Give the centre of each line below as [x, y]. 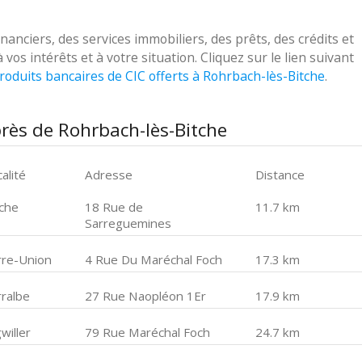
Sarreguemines [128, 223]
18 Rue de [114, 207]
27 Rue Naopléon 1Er [146, 296]
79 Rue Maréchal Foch [148, 332]
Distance [280, 175]
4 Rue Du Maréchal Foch [154, 259]
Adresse [109, 175]
